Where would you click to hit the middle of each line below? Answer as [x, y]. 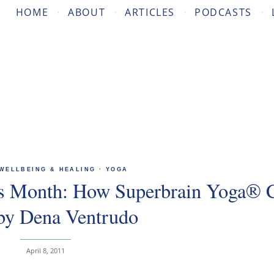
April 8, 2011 [45, 251]
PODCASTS [223, 12]
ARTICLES [150, 12]
